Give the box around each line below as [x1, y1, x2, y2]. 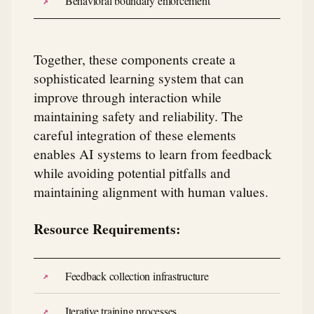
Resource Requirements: [34, 219, 181, 240]
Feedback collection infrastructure [64, 268, 209, 283]
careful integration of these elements [34, 125, 236, 144]
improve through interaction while [34, 87, 221, 106]
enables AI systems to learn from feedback [34, 144, 272, 163]
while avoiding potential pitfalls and [34, 163, 231, 182]
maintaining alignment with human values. [34, 182, 268, 200]
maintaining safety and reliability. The [34, 106, 243, 125]
